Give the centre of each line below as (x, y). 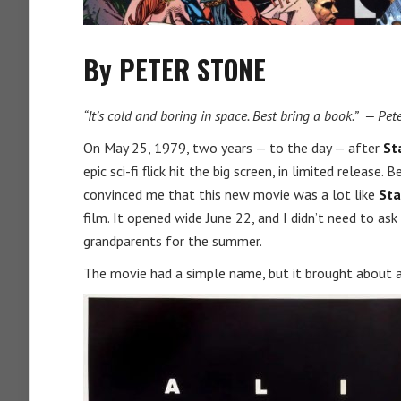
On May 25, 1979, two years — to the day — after (233, 148)
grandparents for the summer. (173, 241)
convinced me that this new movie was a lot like (231, 194)
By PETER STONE (175, 69)
